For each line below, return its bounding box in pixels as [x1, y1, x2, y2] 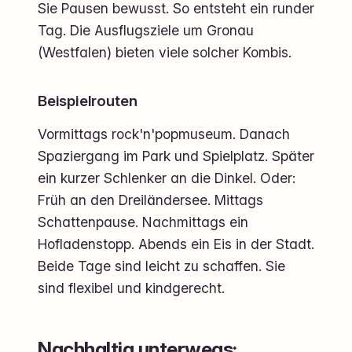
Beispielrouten [38, 92, 137, 111]
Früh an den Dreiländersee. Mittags [38, 191, 263, 208]
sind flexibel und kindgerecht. [38, 279, 225, 296]
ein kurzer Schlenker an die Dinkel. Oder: [38, 169, 295, 186]
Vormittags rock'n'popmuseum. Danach [38, 125, 290, 142]
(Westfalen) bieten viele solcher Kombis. [38, 44, 291, 61]
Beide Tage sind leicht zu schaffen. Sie [38, 257, 285, 274]
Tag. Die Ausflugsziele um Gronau [38, 22, 254, 39]
